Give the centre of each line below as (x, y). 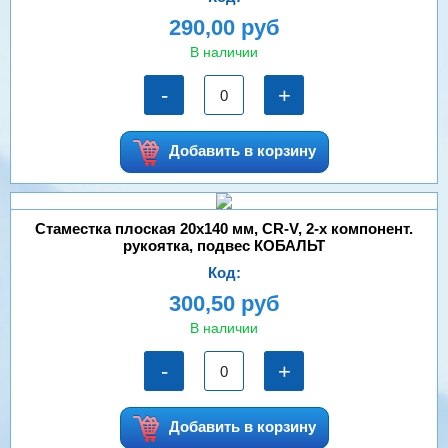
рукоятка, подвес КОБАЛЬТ (224, 245)
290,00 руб (224, 27)
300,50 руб (224, 303)
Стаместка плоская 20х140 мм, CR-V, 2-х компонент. (224, 228)
